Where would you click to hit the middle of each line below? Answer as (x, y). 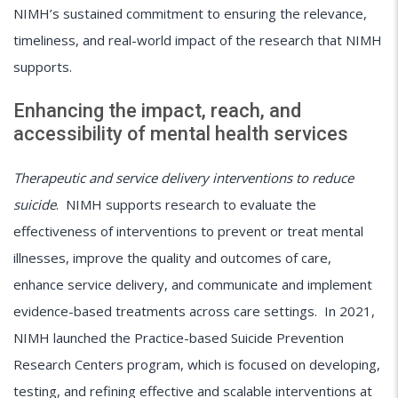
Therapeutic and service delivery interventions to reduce (183, 178)
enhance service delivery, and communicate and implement (193, 285)
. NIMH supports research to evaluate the (186, 205)
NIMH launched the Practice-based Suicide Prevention (179, 338)
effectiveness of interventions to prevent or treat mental (188, 231)
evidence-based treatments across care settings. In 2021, (194, 311)
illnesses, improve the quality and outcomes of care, (172, 258)
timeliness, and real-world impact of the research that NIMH (198, 40)
